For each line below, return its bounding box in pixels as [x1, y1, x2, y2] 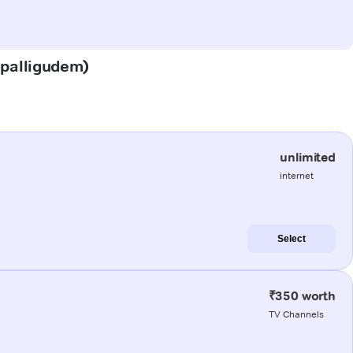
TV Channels [268, 307, 324, 320]
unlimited [280, 149, 336, 165]
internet [280, 169, 314, 181]
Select [277, 232, 306, 244]
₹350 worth [268, 288, 336, 303]
